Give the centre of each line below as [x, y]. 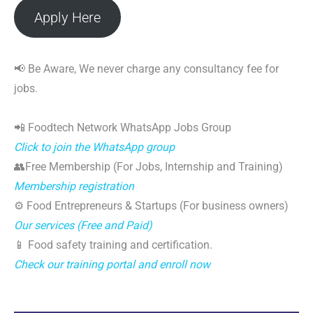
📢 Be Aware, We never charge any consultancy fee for [146, 69]
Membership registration [74, 186]
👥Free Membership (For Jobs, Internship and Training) [148, 167]
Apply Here [67, 17]
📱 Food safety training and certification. [113, 245]
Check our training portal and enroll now [112, 264]
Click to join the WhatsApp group [94, 147]
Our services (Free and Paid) [83, 225]
